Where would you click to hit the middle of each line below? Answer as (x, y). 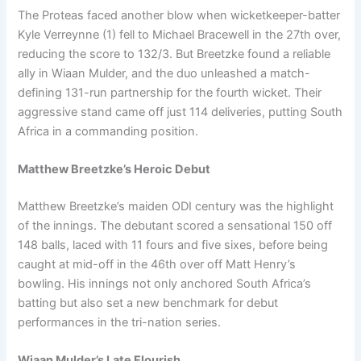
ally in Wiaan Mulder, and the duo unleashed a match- (164, 73)
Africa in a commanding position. (108, 131)
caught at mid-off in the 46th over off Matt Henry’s (157, 264)
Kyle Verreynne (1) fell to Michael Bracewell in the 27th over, (180, 34)
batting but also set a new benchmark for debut (148, 303)
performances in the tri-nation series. (120, 322)
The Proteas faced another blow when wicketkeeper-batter (179, 15)
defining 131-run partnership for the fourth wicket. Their (170, 92)
